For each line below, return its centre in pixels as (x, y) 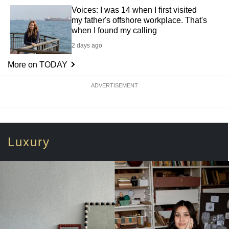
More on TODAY (38, 65)
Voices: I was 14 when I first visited (134, 10)
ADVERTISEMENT (114, 86)
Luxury (29, 142)
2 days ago (87, 45)
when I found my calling (114, 30)
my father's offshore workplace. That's (139, 20)
